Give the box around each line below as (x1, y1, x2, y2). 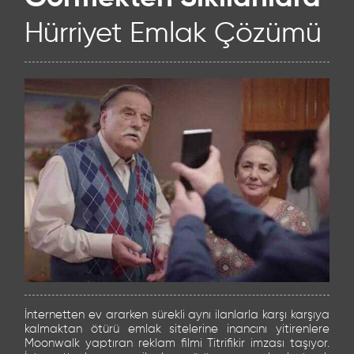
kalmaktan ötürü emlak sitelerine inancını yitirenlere (24, 323, 330, 336)
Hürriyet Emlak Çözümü (24, 20, 322, 48)
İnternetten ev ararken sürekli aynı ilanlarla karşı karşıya (24, 309, 330, 322)
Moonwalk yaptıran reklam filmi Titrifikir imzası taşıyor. (24, 337, 330, 350)
